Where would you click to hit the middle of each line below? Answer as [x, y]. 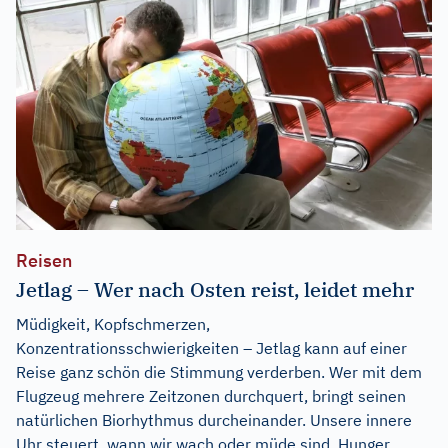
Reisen [44, 260]
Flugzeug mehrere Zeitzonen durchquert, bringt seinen [211, 395]
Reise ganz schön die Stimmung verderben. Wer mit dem [219, 371]
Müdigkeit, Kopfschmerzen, [113, 323]
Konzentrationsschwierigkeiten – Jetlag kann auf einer [211, 347]
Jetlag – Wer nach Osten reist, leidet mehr [215, 289]
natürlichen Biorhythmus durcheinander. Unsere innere [214, 419]
